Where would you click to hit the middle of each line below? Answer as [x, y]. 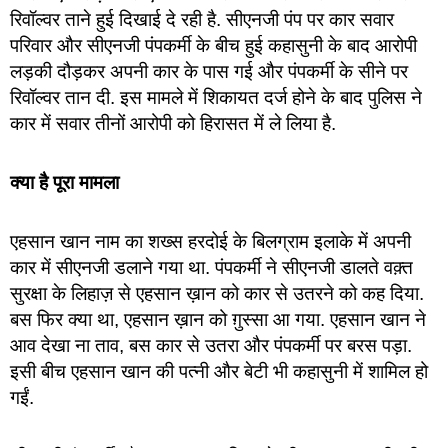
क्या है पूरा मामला [64, 182]
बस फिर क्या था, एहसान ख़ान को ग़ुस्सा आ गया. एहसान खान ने [218, 320]
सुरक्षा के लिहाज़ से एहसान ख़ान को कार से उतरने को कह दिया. [217, 294]
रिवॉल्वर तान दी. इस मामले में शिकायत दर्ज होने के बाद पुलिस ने [216, 97]
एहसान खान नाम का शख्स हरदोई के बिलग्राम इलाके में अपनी [210, 242]
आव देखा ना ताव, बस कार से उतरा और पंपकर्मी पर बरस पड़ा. [211, 346]
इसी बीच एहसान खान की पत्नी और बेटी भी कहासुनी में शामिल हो [219, 372]
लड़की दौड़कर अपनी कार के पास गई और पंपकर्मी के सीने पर [209, 71]
